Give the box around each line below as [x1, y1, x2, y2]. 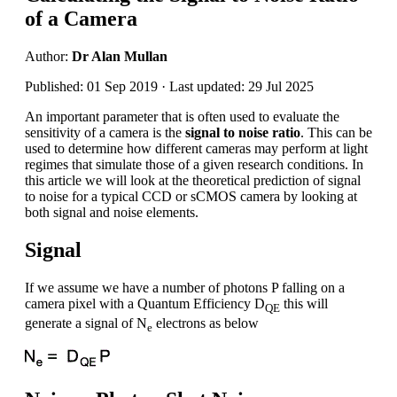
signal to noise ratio [185, 124, 300, 140]
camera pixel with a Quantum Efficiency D [25, 295, 265, 311]
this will [280, 295, 328, 311]
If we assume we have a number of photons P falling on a [25, 279, 345, 295]
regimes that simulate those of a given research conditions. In [25, 156, 363, 172]
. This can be [300, 124, 372, 140]
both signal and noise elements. [25, 204, 198, 220]
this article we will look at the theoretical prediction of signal [25, 172, 361, 188]
